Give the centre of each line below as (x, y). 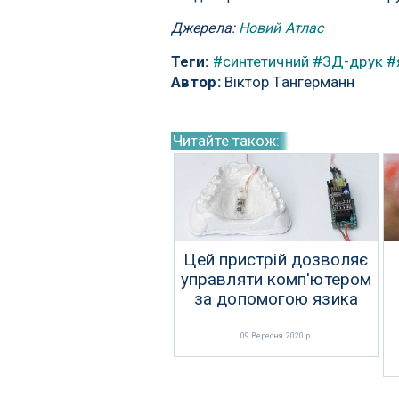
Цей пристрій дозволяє (276, 260)
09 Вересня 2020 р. (276, 336)
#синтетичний (261, 62)
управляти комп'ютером (276, 280)
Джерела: (205, 28)
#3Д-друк (347, 62)
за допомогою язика (276, 299)
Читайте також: (227, 141)
